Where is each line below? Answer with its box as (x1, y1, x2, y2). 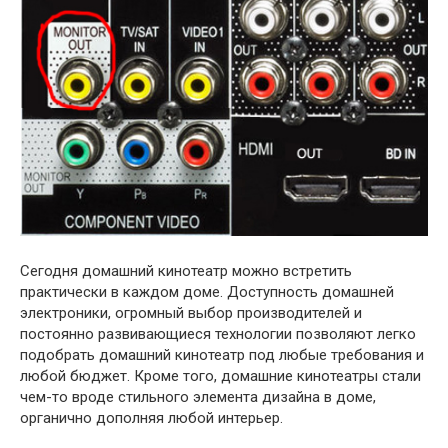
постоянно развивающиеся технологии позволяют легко (20, 324, 416, 343)
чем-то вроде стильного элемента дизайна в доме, (20, 387, 376, 406)
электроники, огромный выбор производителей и (20, 303, 362, 322)
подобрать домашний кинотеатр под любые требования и (20, 345, 424, 364)
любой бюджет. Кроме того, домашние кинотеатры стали (20, 366, 421, 385)
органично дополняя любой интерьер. (20, 408, 283, 427)
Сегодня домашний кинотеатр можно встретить (20, 261, 352, 280)
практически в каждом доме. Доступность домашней (20, 282, 394, 301)
